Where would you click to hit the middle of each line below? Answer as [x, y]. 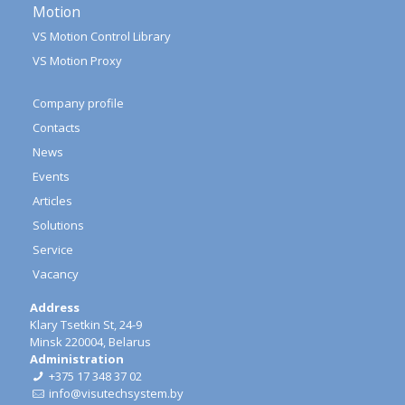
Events [51, 176]
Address [55, 307]
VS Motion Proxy [77, 61]
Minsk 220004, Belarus [90, 342]
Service [53, 250]
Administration [77, 359]
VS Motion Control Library [102, 36]
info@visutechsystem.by [117, 393]
